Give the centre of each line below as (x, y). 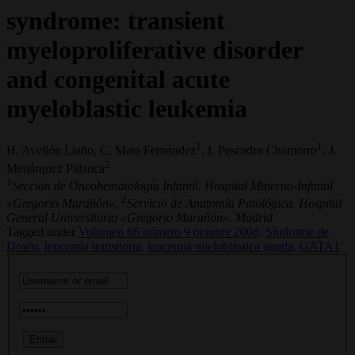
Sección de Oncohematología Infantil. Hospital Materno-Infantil (172, 185)
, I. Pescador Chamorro (259, 151)
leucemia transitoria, (94, 246)
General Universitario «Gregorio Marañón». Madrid (139, 218)
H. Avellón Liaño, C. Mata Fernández (101, 151)
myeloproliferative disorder (155, 50)
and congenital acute (118, 79)
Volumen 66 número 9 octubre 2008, (170, 232)
